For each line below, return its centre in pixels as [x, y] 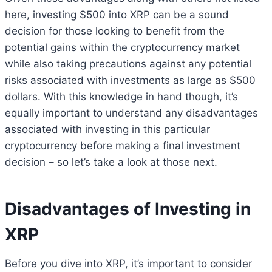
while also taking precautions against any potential [128, 63]
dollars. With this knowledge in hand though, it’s [121, 96]
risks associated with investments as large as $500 [130, 80]
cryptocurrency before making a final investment [123, 145]
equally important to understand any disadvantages [131, 113]
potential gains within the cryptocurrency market [122, 47]
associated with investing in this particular [107, 129]
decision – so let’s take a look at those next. [111, 162]
